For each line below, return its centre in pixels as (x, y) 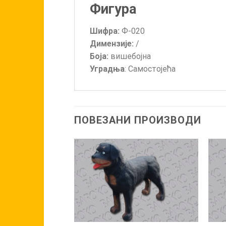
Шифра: (105, 31)
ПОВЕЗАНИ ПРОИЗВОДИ (138, 120)
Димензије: (112, 44)
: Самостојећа (150, 69)
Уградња (107, 69)
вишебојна (130, 56)
